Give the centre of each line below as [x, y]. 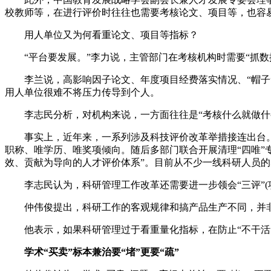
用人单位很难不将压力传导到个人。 [82, 92]
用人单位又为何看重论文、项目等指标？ [102, 34]
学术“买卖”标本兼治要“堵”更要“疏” [102, 252]
